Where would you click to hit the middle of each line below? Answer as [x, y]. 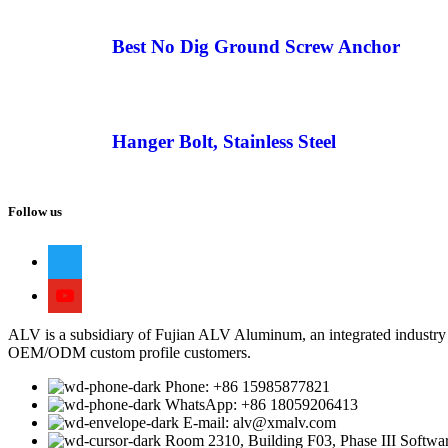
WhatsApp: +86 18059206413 [261, 405]
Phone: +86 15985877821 [247, 387]
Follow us [35, 212]
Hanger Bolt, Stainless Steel [224, 142]
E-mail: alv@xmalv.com [259, 423]
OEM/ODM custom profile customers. [129, 353]
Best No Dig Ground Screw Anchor [256, 46]
